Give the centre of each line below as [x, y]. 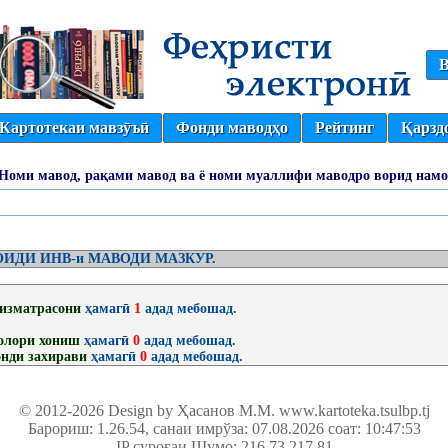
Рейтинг [344, 127]
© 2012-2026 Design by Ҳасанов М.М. [148, 410]
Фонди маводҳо [232, 127]
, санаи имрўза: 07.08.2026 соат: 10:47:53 [282, 428]
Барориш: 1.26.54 [86, 428]
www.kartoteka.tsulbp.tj [354, 410]
